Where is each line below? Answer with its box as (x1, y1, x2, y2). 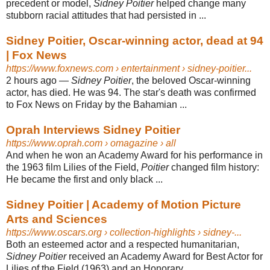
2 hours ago (6, 75, 57, 86)
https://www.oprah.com (6, 137, 102, 148)
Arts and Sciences (6, 212, 107, 225)
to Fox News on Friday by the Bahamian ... (6, 99, 187, 110)
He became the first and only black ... (6, 174, 163, 184)
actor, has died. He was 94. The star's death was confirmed (6, 87, 256, 98)
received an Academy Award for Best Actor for (66, 251, 263, 262)
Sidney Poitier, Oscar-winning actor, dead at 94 (6, 34, 263, 47)
